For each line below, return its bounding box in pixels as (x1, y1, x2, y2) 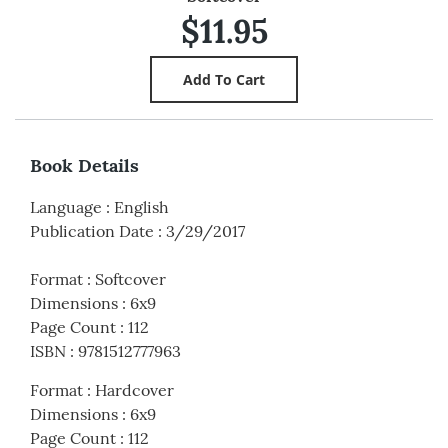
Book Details (30, 154, 139, 178)
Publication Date (30, 221, 154, 242)
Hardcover (95, 380, 174, 401)
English (114, 197, 169, 218)
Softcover (95, 269, 166, 290)
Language (30, 197, 102, 218)
